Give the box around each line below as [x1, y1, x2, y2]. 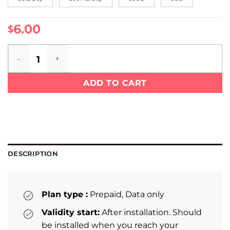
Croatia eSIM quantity [8, 45, 90, 55]
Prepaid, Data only [88, 189, 164, 199]
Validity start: [42, 207, 100, 218]
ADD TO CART [83, 78, 147, 88]
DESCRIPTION [8, 149, 58, 158]
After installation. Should [100, 207, 202, 218]
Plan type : [42, 189, 88, 199]
